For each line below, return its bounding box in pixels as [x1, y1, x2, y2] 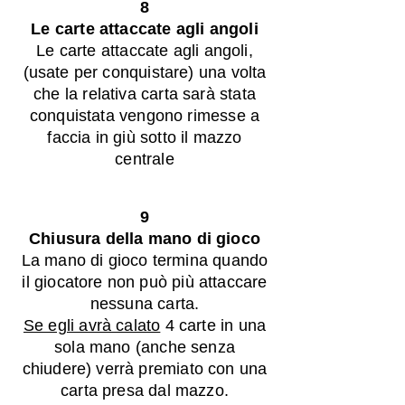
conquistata [29, 107, 120, 125]
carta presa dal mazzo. [61, 381, 229, 400]
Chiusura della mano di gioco [28, 230, 261, 248]
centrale [115, 150, 174, 168]
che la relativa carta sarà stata [33, 85, 256, 103]
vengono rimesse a [119, 107, 260, 125]
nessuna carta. [89, 295, 200, 313]
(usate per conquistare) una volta [23, 63, 267, 81]
